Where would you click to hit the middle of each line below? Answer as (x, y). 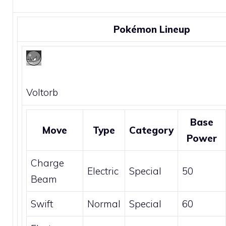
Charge (47, 163)
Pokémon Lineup (152, 29)
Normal (104, 204)
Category (151, 130)
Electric (103, 171)
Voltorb (42, 92)
